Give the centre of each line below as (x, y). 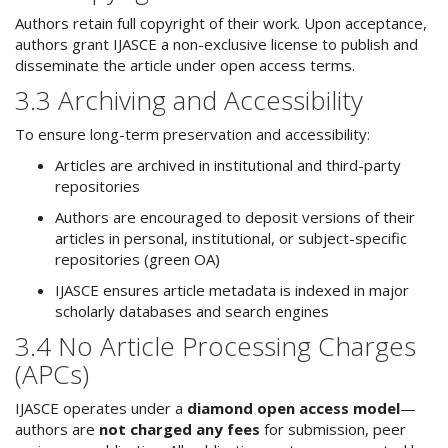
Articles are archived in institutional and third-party (228, 165)
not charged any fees (179, 429)
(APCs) (52, 374)
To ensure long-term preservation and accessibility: (192, 134)
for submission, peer (333, 429)
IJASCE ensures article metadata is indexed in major (232, 290)
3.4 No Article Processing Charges (215, 346)
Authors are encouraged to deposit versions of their (235, 217)
